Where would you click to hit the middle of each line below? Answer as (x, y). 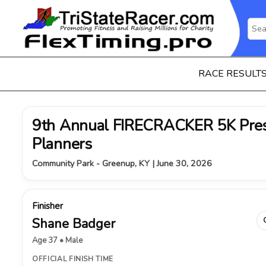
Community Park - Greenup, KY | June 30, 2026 (122, 163)
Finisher (47, 206)
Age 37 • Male (57, 240)
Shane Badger (74, 224)
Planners (62, 144)
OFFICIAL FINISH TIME (73, 259)
